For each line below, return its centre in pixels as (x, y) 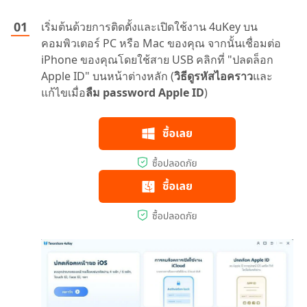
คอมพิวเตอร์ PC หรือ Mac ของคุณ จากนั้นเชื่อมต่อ (161, 43)
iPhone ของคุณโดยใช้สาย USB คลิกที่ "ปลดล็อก (157, 59)
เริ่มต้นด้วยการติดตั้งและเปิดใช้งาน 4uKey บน (149, 26)
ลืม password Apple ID (145, 92)
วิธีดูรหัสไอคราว (213, 76)
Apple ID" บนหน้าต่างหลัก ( (108, 76)
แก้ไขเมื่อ (63, 92)
